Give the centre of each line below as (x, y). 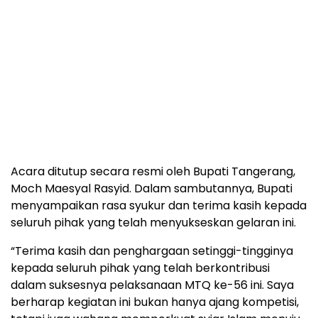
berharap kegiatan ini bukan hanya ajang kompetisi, (155, 302)
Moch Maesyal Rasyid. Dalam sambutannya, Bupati (152, 189)
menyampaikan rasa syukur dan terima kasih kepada (159, 206)
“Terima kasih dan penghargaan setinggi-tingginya (152, 251)
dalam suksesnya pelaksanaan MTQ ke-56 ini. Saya (152, 285)
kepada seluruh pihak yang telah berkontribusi (140, 268)
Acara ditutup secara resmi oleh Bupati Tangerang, (153, 172)
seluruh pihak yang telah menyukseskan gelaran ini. (153, 223)
